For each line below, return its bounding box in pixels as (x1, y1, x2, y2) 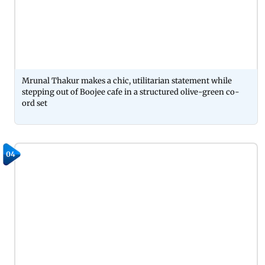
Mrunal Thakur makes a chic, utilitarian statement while (22, 76, 232, 86)
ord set (22, 98, 47, 109)
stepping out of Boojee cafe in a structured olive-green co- (22, 87, 240, 98)
